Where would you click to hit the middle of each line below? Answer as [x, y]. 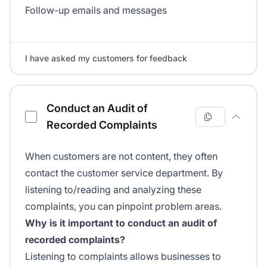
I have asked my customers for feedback [106, 58]
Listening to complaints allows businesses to [123, 257]
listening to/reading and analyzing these [113, 190]
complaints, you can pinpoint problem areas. [123, 207]
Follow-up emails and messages [96, 10]
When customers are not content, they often [121, 156]
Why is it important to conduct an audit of [121, 223]
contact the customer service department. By [124, 173]
